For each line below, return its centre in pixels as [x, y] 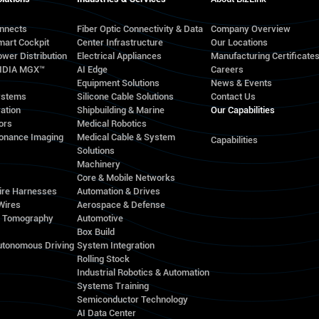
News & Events [241, 83]
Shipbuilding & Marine [120, 110]
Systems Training [113, 286]
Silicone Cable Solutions [125, 96]
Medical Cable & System [126, 137]
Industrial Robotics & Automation [143, 272]
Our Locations [239, 42]
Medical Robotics [111, 124]
